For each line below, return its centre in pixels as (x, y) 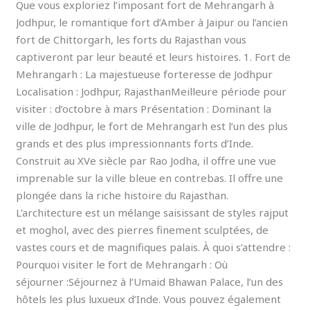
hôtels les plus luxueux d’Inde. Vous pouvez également (149, 299)
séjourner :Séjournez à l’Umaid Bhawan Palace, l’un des (150, 282)
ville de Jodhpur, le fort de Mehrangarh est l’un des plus (152, 126)
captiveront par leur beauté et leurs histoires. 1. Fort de (154, 57)
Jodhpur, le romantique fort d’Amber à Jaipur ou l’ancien (152, 22)
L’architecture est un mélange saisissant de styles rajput (153, 213)
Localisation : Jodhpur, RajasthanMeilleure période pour (152, 92)
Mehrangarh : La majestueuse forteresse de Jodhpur (145, 74)
